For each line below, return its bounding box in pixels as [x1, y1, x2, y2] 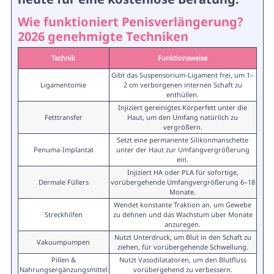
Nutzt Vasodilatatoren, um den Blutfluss [119, 255, 246, 264]
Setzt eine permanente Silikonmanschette [117, 135, 248, 144]
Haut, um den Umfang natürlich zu [127, 113, 238, 122]
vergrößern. [163, 122, 202, 131]
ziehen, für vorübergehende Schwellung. [117, 242, 248, 251]
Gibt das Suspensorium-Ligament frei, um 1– [111, 70, 254, 80]
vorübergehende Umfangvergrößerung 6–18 [110, 177, 255, 187]
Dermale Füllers [38, 177, 89, 187]
